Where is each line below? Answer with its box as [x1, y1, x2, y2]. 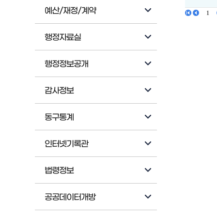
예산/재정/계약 [45, 6, 96, 16]
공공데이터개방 [45, 193, 95, 202]
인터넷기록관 [45, 139, 88, 149]
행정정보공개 [45, 60, 88, 69]
